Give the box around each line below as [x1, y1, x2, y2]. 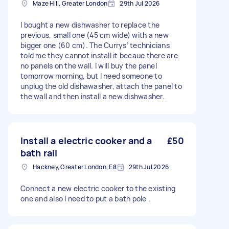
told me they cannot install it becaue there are [20, 51, 178, 60]
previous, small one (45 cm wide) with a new [20, 30, 169, 40]
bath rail [20, 147, 58, 159]
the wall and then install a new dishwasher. [20, 91, 165, 101]
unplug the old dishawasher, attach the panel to [20, 81, 182, 91]
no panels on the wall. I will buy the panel [20, 61, 157, 71]
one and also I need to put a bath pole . [20, 194, 150, 203]
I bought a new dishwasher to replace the [20, 20, 159, 30]
